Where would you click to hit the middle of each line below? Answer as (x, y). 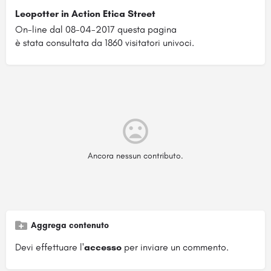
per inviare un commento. (175, 247)
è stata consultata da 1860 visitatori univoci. (105, 42)
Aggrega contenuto (70, 225)
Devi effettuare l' (50, 247)
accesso (103, 247)
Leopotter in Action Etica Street (85, 13)
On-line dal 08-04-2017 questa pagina (96, 29)
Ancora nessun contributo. (135, 155)
